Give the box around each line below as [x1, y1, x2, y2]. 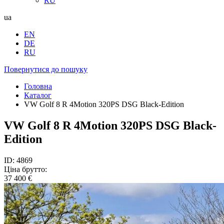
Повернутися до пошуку [4, 65, 87, 73]
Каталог [24, 91, 51, 99]
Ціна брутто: [4, 164, 47, 173]
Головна [24, 82, 52, 90]
